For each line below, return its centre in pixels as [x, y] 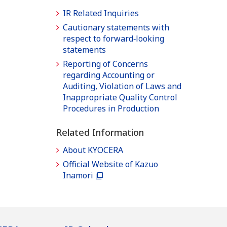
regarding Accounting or [109, 75]
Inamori [78, 176]
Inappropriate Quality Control [120, 98]
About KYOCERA [93, 150]
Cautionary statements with [116, 28]
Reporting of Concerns [105, 64]
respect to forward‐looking [113, 39]
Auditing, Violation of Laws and [122, 86]
